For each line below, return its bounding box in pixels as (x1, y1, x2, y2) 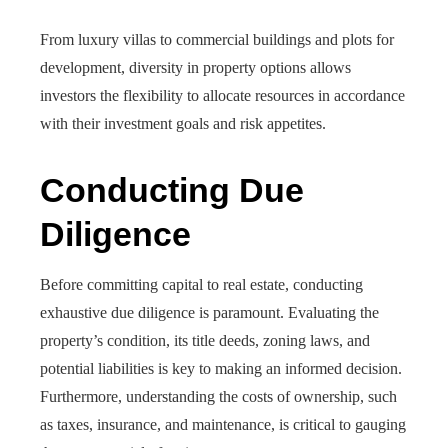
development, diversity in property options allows (40, 59, 351, 76)
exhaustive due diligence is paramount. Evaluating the (40, 304, 379, 321)
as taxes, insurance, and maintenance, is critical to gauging (40, 416, 406, 433)
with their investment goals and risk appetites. (40, 115, 326, 132)
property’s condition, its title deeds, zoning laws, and (40, 332, 370, 349)
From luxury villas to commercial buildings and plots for (40, 31, 394, 48)
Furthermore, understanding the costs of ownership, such (40, 388, 397, 405)
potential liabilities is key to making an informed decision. (40, 360, 402, 377)
